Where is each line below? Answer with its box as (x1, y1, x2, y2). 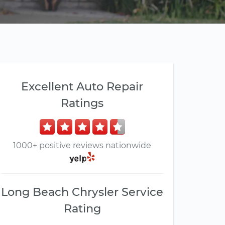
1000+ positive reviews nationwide (13, 141, 151, 150)
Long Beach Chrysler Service (1, 185, 163, 199)
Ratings (61, 96, 103, 110)
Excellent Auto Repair (21, 79, 143, 93)
